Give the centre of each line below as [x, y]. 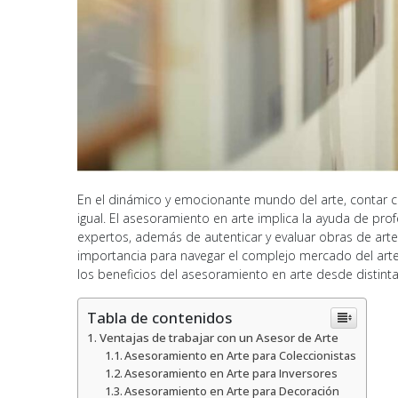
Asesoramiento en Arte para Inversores [231, 373]
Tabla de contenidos [159, 317]
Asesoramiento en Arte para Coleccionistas [241, 355]
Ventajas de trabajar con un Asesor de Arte [219, 337]
